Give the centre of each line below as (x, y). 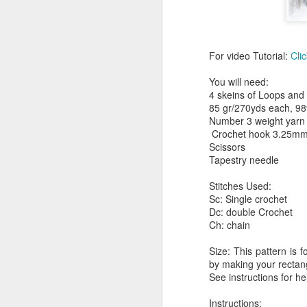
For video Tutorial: (250, 56)
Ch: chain (230, 225)
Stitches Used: (240, 186)
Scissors (227, 147)
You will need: (239, 82)
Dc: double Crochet (251, 212)
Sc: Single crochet (248, 199)
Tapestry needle (244, 160)
